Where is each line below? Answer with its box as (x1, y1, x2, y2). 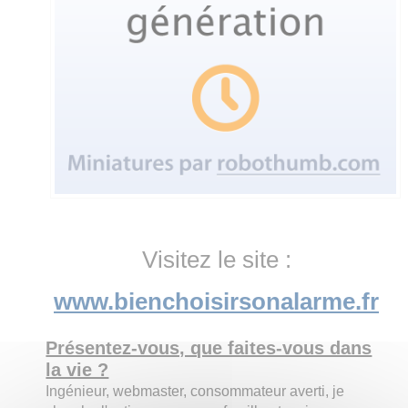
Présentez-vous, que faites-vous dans (46, 337, 372, 358)
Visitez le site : (141, 245, 291, 273)
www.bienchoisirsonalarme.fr (54, 287, 379, 315)
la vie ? (46, 359, 109, 380)
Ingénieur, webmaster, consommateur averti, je (46, 382, 345, 399)
